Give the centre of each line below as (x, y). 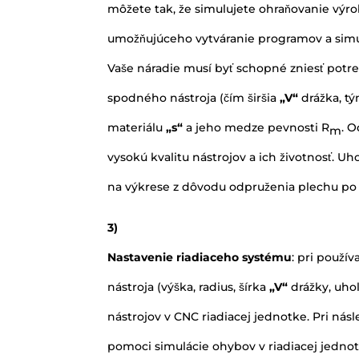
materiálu (137, 127)
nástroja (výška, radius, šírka (189, 286)
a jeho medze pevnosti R (258, 127)
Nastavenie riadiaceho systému (200, 257)
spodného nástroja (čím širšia (194, 97)
